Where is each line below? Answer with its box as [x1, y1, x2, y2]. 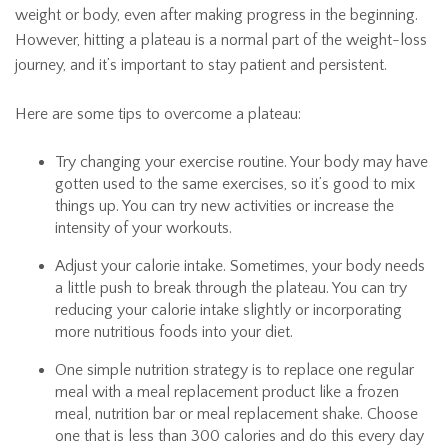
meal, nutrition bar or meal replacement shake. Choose [55, 405, 418, 424]
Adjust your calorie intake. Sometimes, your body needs [55, 257, 425, 276]
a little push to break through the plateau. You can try [55, 279, 407, 298]
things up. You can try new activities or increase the [55, 197, 394, 216]
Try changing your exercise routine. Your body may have [55, 153, 428, 172]
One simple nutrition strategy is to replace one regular [55, 361, 414, 380]
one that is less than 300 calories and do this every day [55, 427, 424, 446]
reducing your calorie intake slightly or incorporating [55, 301, 402, 320]
